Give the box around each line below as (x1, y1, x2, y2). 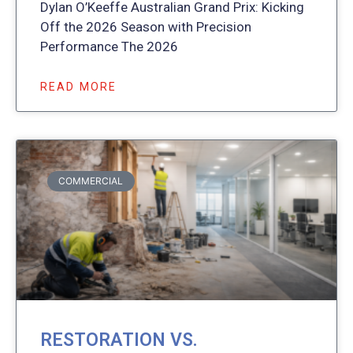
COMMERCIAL (58, 174, 124, 187)
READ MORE (40, 80, 117, 93)
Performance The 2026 (40, 38, 178, 54)
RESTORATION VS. (40, 329, 198, 351)
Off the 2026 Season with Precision (40, 18, 251, 35)
